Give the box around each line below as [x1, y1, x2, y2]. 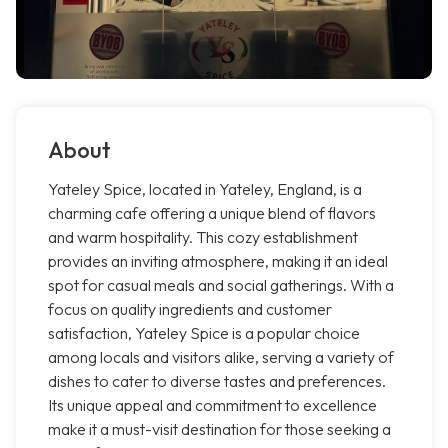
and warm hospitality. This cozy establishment [48, 227, 358, 248]
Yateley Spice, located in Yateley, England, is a [48, 179, 362, 200]
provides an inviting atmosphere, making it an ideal [48, 251, 388, 272]
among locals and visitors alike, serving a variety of [48, 347, 394, 368]
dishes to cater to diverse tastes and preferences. [48, 371, 386, 392]
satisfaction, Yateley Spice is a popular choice [48, 323, 360, 344]
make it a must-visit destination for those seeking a [48, 419, 391, 440]
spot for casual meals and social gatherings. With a [48, 275, 394, 296]
